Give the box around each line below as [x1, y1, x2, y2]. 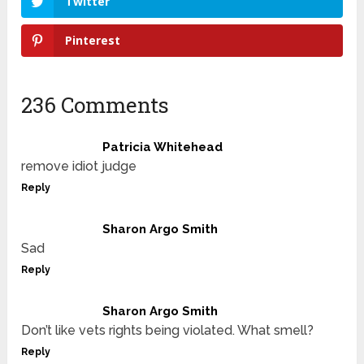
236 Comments [21, 91, 170, 119]
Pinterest [65, 32, 121, 49]
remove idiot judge [21, 158, 137, 175]
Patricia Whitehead [102, 140, 223, 155]
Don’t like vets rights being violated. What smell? [21, 323, 314, 339]
